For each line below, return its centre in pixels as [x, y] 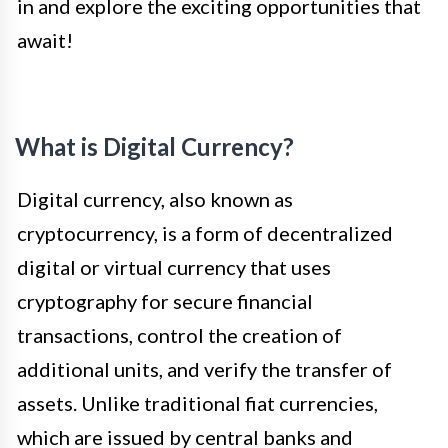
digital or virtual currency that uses [174, 267]
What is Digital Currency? [154, 147]
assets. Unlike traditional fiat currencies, [197, 403]
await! [45, 40]
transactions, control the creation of [179, 335]
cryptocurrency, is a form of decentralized [205, 233]
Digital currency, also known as [155, 199]
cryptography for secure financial [165, 301]
